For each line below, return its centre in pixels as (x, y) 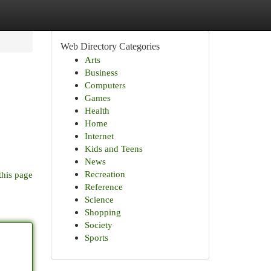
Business (101, 72)
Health (97, 110)
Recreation (105, 174)
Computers (105, 85)
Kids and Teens (113, 149)
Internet (99, 136)
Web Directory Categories (110, 46)
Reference (103, 187)
